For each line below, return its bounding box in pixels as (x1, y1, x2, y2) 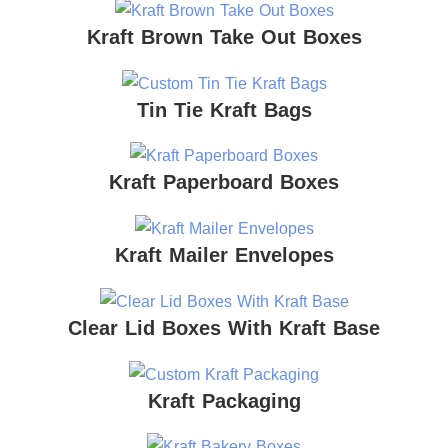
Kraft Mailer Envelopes (114, 244, 334, 267)
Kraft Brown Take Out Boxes (86, 25, 362, 48)
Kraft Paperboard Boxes (109, 171, 339, 194)
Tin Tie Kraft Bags (136, 98, 312, 121)
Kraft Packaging (147, 389, 301, 412)
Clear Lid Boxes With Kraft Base (68, 316, 380, 339)
